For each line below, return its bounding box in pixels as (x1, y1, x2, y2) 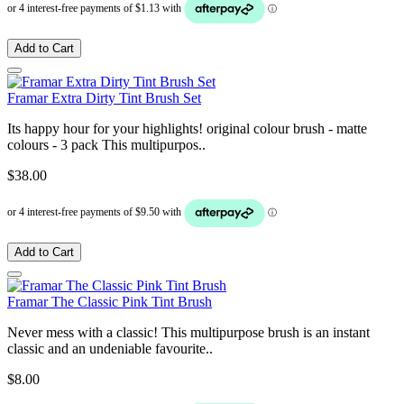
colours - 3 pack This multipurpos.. (7, 136, 206, 152)
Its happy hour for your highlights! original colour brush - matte (7, 120, 367, 136)
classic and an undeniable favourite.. (7, 340, 213, 356)
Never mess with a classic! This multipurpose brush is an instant (7, 324, 370, 340)
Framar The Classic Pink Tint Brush (7, 293, 212, 309)
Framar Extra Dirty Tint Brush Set (7, 89, 201, 106)
